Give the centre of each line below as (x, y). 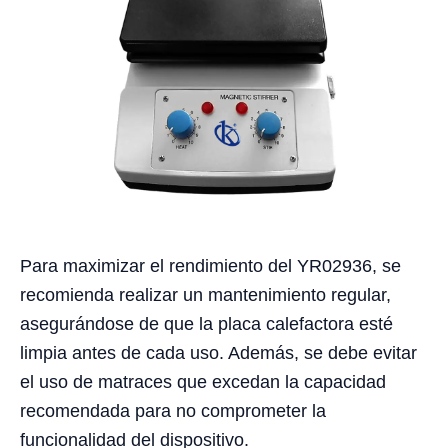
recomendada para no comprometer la (173, 411)
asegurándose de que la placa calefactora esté (206, 324)
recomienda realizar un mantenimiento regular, (205, 295)
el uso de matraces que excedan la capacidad (203, 382)
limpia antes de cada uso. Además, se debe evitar (218, 353)
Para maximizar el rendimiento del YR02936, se (210, 266)
